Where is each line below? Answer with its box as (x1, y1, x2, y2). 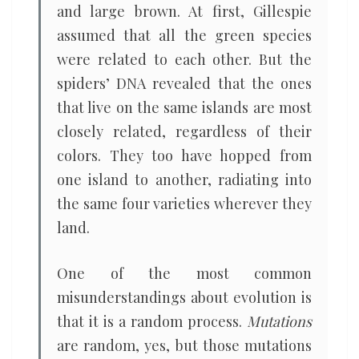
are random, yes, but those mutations (57, 336, 312, 355)
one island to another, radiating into (57, 170, 312, 189)
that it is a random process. (57, 312, 247, 331)
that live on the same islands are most (57, 98, 312, 117)
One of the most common (57, 264, 312, 283)
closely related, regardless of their (57, 122, 312, 141)
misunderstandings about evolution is (57, 288, 312, 307)
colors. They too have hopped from (57, 146, 312, 165)
